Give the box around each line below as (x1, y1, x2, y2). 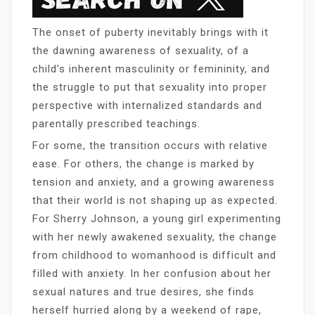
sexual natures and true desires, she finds (32, 285, 255, 298)
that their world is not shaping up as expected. (32, 193, 278, 207)
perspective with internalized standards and (32, 98, 262, 112)
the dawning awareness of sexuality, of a (32, 44, 249, 57)
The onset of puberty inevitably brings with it (32, 25, 269, 39)
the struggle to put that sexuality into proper (32, 80, 267, 94)
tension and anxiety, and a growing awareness (32, 175, 275, 188)
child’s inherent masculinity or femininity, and (32, 62, 270, 75)
